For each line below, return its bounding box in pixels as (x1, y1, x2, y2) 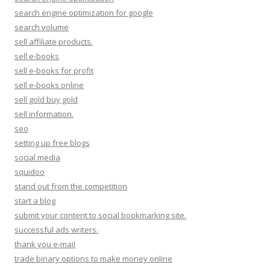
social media (14, 151, 60, 163)
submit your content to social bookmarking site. (14, 209, 186, 221)
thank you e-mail (14, 238, 75, 250)
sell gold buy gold (14, 93, 78, 105)
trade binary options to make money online (14, 253, 172, 264)
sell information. (14, 108, 74, 119)
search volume (14, 21, 69, 33)
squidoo (14, 166, 45, 177)
